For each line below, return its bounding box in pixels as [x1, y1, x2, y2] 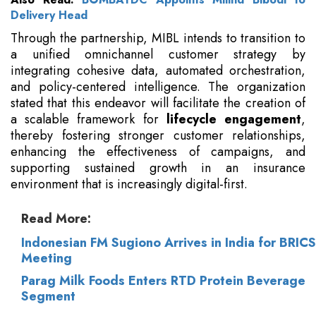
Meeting [21, 249, 72, 268]
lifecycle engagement [166, 110, 302, 129]
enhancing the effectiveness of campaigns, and [11, 142, 305, 162]
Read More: [21, 209, 91, 229]
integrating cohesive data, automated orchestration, [11, 61, 305, 80]
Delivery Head [11, 7, 87, 24]
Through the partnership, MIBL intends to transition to [11, 29, 305, 48]
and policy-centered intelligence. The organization [11, 78, 305, 97]
